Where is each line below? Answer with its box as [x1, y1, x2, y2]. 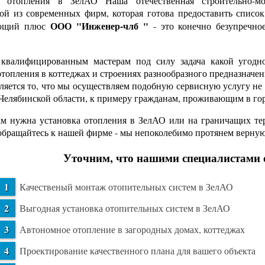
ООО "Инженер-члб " [50, 19, 148, 33]
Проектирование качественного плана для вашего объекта [20, 244, 256, 257]
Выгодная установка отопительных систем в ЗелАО [20, 202, 230, 215]
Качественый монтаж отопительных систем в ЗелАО [20, 180, 233, 193]
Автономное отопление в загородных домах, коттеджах [20, 223, 245, 236]
